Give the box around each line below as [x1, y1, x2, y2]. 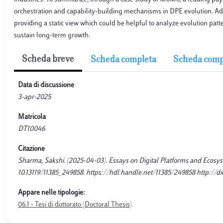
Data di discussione [18, 82, 74, 89]
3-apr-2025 [18, 94, 51, 101]
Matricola [18, 113, 46, 121]
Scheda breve [22, 55, 74, 64]
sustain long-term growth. [14, 32, 90, 39]
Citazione [18, 145, 45, 153]
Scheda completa [91, 56, 156, 65]
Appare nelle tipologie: [18, 189, 85, 197]
